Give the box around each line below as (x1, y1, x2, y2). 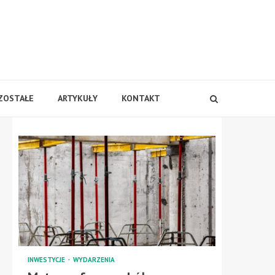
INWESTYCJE (28, 255, 67, 264)
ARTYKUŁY (57, 93, 98, 104)
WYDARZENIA (73, 255, 115, 264)
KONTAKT (121, 93, 160, 104)
